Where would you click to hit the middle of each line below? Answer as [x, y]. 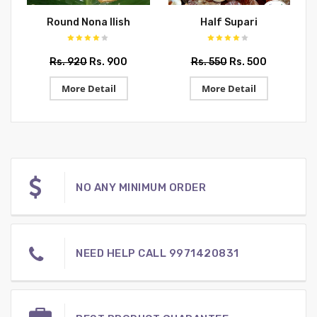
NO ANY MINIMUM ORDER [141, 188]
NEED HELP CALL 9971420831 [157, 253]
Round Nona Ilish [88, 22]
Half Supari [229, 22]
